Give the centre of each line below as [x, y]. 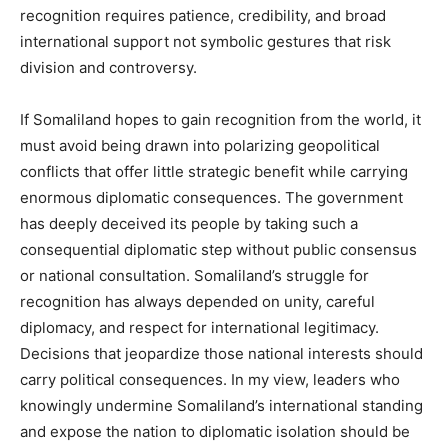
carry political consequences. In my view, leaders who [210, 379]
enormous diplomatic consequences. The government [211, 197]
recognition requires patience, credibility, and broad [203, 15]
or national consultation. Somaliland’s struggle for [194, 275]
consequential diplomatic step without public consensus [218, 249]
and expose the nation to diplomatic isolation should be [215, 431]
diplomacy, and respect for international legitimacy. [199, 327]
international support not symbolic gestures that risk [205, 41]
